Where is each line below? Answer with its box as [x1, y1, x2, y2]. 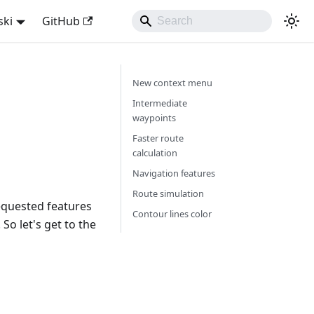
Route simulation [132, 187, 204, 200]
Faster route [132, 132, 184, 144]
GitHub [41, 13, 80, 29]
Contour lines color [132, 207, 212, 220]
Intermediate [132, 97, 187, 109]
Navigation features [132, 167, 215, 179]
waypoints [132, 111, 176, 124]
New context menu [132, 76, 212, 89]
